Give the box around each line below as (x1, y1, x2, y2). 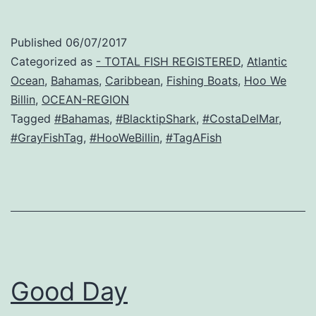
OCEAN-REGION (42, 92, 129, 107)
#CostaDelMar (202, 111, 279, 126)
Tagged (11, 111, 54, 126)
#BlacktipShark (116, 111, 196, 126)
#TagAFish (166, 130, 221, 145)
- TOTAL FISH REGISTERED (96, 54, 241, 69)
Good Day (11, 276, 128, 308)
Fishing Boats (166, 73, 238, 88)
